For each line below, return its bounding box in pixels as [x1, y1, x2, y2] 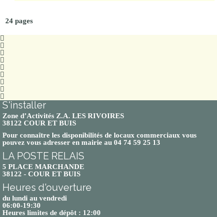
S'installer [2, 99, 46, 111]
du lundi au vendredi [2, 194, 67, 202]
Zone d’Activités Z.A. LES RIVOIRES [2, 111, 124, 120]
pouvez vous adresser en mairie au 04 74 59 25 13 [2, 138, 160, 146]
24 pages [5, 17, 33, 25]
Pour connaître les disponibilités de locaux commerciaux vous [2, 131, 197, 139]
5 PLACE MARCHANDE [2, 162, 84, 170]
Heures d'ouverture [2, 181, 92, 193]
